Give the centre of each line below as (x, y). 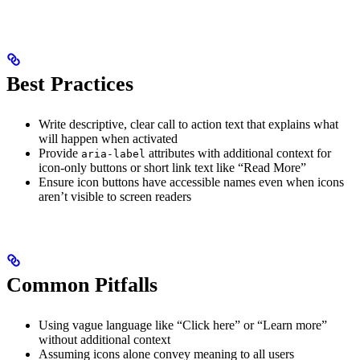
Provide (60, 153)
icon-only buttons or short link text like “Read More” (172, 168)
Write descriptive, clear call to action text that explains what (188, 125)
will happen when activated (108, 139)
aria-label (113, 154)
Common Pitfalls (82, 285)
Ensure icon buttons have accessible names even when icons (191, 182)
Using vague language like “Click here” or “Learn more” (183, 325)
